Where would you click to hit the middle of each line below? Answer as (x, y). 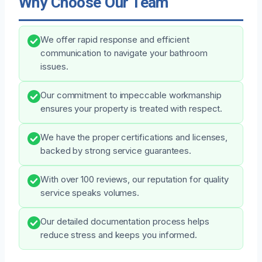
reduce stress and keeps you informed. (119, 235)
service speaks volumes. (90, 193)
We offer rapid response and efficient (115, 39)
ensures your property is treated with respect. (132, 108)
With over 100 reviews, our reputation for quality (135, 179)
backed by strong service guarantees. (116, 151)
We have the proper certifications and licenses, (134, 137)
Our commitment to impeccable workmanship (131, 95)
